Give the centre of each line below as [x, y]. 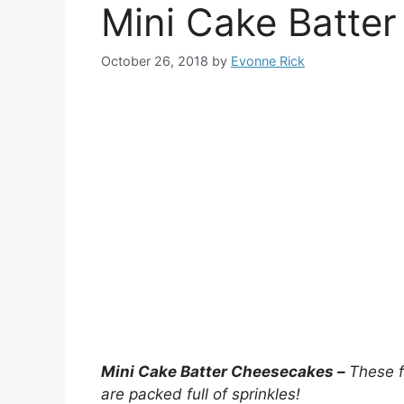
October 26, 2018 [155, 61]
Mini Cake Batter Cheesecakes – [225, 372]
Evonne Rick [268, 61]
